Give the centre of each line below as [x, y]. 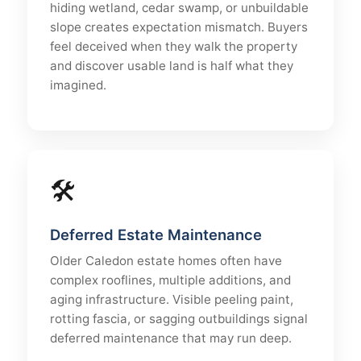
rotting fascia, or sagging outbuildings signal [179, 319]
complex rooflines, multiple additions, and [170, 280]
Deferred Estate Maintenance [156, 234]
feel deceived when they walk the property [174, 46]
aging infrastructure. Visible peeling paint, [172, 299]
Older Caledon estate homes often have [166, 261]
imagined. [78, 85]
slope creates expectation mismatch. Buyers [179, 27]
